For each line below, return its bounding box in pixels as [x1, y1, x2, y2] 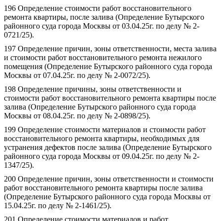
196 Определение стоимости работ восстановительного [4, 4, 191, 12]
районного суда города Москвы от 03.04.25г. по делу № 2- [4, 22, 199, 30]
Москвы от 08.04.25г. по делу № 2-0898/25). [4, 111, 150, 120]
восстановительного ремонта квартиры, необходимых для [4, 134, 199, 143]
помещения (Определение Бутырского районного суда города [4, 62, 212, 71]
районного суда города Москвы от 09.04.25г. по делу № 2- [4, 152, 199, 160]
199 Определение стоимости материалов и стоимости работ [4, 125, 206, 134]
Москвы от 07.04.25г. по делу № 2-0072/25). [4, 71, 150, 79]
